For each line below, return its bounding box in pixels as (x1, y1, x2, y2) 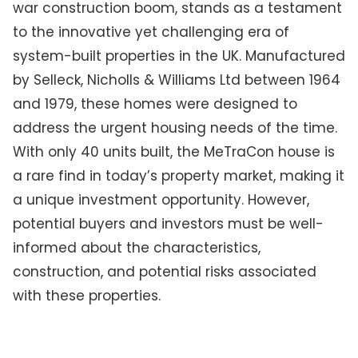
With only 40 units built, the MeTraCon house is (12, 141, 335, 161)
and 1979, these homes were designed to (12, 93, 297, 113)
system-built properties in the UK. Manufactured (12, 46, 345, 66)
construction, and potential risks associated (12, 261, 316, 281)
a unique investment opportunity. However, (12, 189, 309, 209)
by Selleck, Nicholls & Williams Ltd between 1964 (12, 70, 340, 89)
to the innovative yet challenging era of (12, 22, 289, 42)
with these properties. (12, 285, 161, 305)
